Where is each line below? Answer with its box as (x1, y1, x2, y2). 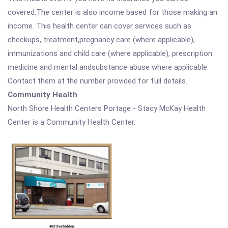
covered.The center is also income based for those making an (8, 8, 217, 17)
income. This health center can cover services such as (8, 21, 191, 31)
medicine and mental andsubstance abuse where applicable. (8, 63, 209, 72)
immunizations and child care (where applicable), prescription (8, 49, 212, 58)
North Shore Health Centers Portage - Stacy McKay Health (8, 104, 206, 113)
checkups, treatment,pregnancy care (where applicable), (8, 35, 195, 44)
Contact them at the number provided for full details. (8, 76, 187, 85)
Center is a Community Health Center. (8, 118, 135, 127)
